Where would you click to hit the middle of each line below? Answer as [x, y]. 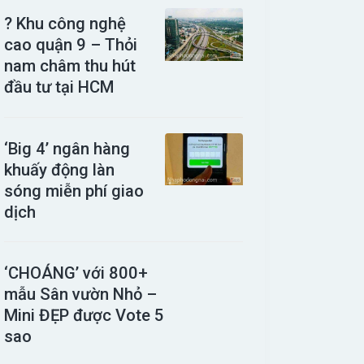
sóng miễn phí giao [74, 191]
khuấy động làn [60, 169]
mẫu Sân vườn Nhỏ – [81, 295]
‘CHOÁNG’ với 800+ [76, 273]
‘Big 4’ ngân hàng [67, 148]
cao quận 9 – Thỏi [71, 45]
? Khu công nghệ [65, 24]
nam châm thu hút [70, 66]
